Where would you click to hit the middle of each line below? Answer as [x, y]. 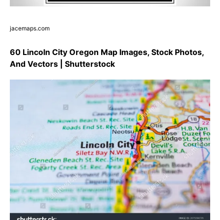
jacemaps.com [30, 28]
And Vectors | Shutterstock [62, 64]
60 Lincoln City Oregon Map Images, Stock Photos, [107, 52]
